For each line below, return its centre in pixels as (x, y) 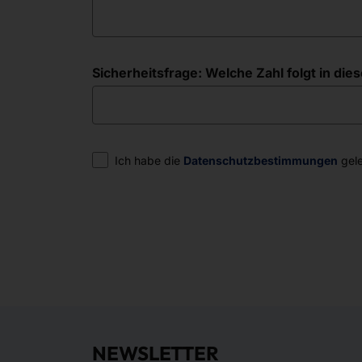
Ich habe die (149, 160)
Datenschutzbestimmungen (261, 160)
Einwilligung (129, 159)
